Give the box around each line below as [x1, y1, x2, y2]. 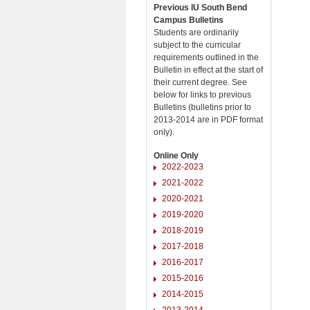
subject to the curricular [154, 39, 241, 50]
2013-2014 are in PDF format [154, 114, 263, 125]
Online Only [154, 150, 199, 161]
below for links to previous [154, 89, 251, 100]
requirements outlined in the [154, 52, 259, 62]
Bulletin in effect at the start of [154, 64, 263, 75]
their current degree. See [154, 77, 247, 87]
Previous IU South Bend [154, 2, 247, 12]
